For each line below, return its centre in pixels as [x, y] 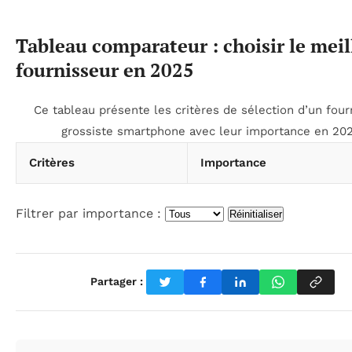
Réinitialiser [256, 214]
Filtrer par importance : [88, 213]
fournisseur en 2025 [105, 70]
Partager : [116, 282]
